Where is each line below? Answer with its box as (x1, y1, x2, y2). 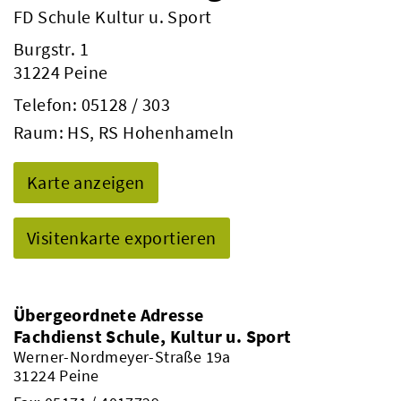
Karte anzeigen (27, 171, 145, 193)
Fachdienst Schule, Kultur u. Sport (13, 325, 292, 347)
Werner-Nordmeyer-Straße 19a (13, 346, 231, 367)
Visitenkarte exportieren (27, 226, 217, 249)
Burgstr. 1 (13, 38, 89, 60)
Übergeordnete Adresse (13, 303, 204, 326)
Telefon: (13, 93, 81, 115)
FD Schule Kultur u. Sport (13, 5, 212, 28)
